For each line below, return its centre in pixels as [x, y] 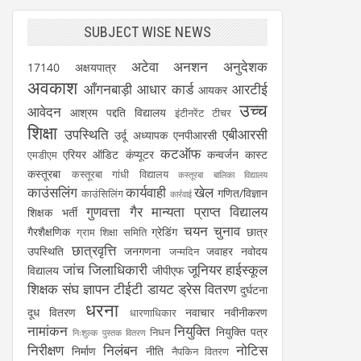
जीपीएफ [168, 271]
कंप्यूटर [139, 155]
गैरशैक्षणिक [49, 232]
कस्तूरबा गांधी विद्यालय [120, 175]
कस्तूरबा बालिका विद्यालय [223, 175]
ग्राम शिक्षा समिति [111, 233]
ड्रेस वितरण [207, 289]
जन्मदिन [184, 252]
